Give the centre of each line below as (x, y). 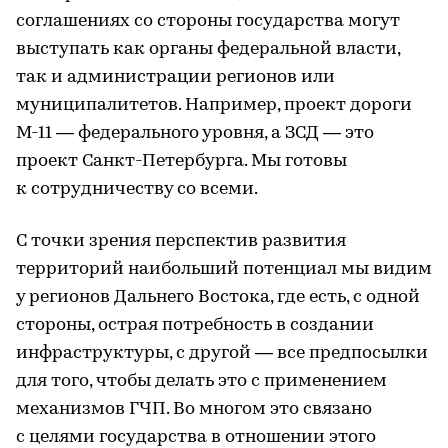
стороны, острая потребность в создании (195, 325)
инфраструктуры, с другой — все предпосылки (222, 353)
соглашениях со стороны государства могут (208, 21)
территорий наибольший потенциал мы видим (224, 269)
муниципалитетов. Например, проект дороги (214, 105)
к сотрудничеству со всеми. (137, 189)
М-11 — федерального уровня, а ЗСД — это (195, 133)
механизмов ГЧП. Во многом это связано (194, 409)
